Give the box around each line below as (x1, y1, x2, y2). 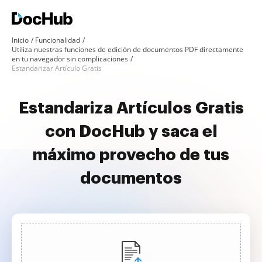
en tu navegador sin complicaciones (12, 54, 128, 64)
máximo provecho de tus (33, 147, 229, 163)
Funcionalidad (35, 35, 80, 45)
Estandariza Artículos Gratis (18, 100, 244, 116)
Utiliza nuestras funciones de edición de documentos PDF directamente (12, 44, 243, 54)
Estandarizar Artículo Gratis (12, 63, 102, 73)
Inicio (12, 35, 29, 45)
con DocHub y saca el (44, 123, 218, 140)
